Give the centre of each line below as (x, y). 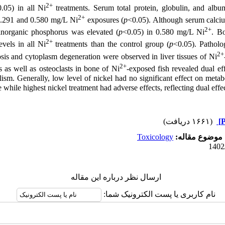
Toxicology (155, 137)
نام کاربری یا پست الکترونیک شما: (158, 194)
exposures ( (104, 20)
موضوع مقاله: (198, 137)
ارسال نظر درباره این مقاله (116, 177)
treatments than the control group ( (112, 44)
